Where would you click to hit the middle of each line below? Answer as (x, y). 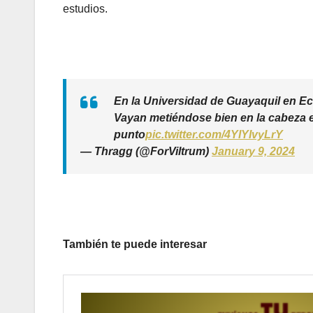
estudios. (85, 9)
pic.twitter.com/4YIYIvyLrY (214, 135)
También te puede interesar (135, 245)
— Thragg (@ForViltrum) (146, 152)
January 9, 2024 (253, 152)
